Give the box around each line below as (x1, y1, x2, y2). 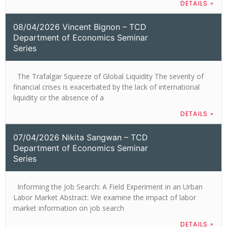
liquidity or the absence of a (13, 92, 104, 102)
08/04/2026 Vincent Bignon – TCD (13, 21, 146, 32)
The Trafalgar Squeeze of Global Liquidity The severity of (13, 71, 204, 81)
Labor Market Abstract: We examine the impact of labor (13, 192, 196, 202)
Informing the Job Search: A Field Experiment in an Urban (13, 181, 203, 192)
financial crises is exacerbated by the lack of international (13, 82, 200, 92)
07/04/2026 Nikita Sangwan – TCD (13, 132, 148, 142)
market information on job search (13, 203, 124, 213)
